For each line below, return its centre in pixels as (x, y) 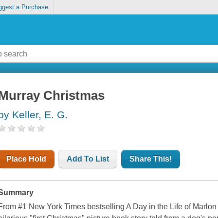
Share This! (151, 159)
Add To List (88, 159)
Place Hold (27, 159)
